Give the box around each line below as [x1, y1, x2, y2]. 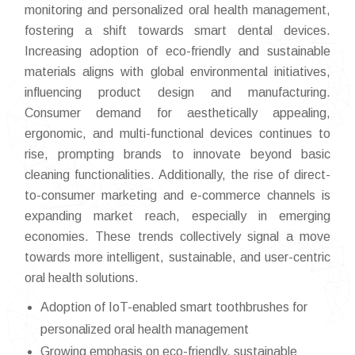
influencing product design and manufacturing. [25, 86, 330, 99]
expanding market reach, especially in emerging [25, 209, 330, 223]
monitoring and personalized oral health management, [25, 3, 330, 17]
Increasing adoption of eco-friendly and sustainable [25, 44, 330, 58]
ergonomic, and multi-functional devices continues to [25, 127, 330, 140]
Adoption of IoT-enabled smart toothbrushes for [40, 300, 307, 314]
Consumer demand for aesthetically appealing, [25, 106, 330, 120]
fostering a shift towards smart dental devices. [25, 24, 330, 37]
